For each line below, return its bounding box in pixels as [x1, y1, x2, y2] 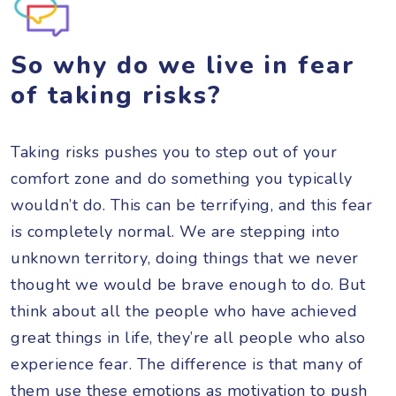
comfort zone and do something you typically [11, 167, 353, 189]
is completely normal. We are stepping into [11, 220, 339, 242]
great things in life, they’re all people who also [11, 326, 366, 348]
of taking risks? [11, 78, 222, 112]
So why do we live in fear [11, 48, 355, 82]
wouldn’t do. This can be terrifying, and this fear [11, 194, 372, 216]
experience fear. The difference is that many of [11, 353, 363, 375]
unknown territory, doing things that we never [11, 247, 359, 269]
